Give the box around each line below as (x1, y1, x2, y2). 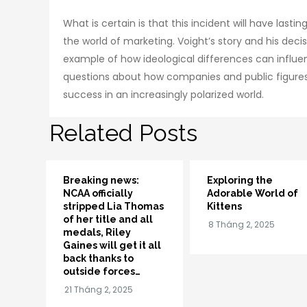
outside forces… (63, 265, 140, 277)
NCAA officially (63, 187, 133, 199)
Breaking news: (63, 174, 139, 186)
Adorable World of (207, 187, 298, 199)
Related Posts (49, 119, 197, 147)
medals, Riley (63, 226, 131, 238)
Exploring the (207, 174, 273, 186)
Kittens (207, 200, 242, 212)
